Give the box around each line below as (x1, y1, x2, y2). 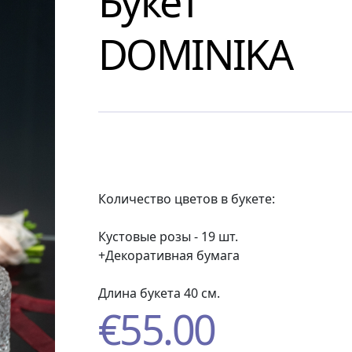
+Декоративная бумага (97, 247, 240, 264)
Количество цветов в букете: (97, 190, 275, 207)
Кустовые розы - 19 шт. (97, 228, 238, 245)
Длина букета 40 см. (97, 284, 220, 302)
